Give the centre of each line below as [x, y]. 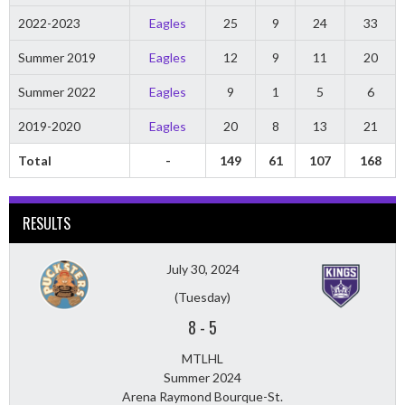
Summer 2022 [57, 92]
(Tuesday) [202, 297]
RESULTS [47, 224]
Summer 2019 [57, 58]
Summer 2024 [202, 378]
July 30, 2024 [202, 269]
